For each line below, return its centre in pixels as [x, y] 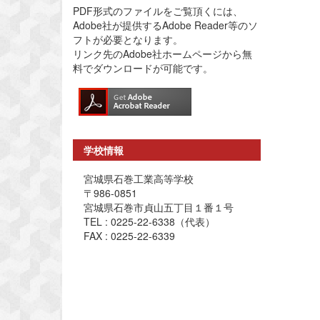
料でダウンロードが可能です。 [143, 68]
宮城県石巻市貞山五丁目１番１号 [159, 207]
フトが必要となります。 [128, 40]
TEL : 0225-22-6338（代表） [149, 222]
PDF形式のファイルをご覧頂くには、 [158, 11]
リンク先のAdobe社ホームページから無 [162, 54]
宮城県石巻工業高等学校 [139, 179]
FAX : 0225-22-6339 [129, 236]
